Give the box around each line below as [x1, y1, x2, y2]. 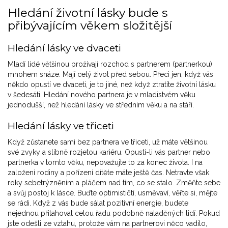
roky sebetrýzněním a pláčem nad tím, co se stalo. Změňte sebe [8, 179, 220, 187]
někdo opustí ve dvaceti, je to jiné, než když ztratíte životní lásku [8, 80, 216, 89]
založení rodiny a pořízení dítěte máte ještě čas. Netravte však [8, 168, 209, 177]
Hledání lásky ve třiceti [8, 120, 114, 132]
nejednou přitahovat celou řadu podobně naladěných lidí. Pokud [8, 209, 220, 218]
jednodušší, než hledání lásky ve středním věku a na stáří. [8, 101, 194, 109]
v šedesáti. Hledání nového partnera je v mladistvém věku [8, 91, 195, 99]
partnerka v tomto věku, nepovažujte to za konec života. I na [8, 158, 203, 167]
